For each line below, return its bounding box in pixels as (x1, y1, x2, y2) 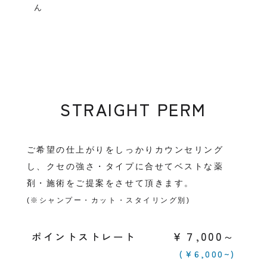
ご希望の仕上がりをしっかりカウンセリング (26, 145, 224, 155)
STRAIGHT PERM (60, 97, 207, 122)
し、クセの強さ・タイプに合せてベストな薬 (26, 162, 224, 172)
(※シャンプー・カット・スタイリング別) (26, 196, 191, 205)
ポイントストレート (31, 229, 136, 244)
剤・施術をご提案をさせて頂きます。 (26, 178, 194, 188)
